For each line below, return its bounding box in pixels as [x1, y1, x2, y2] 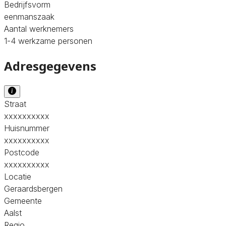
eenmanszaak [4, 11, 54, 22]
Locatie [4, 171, 31, 182]
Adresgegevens [4, 57, 96, 74]
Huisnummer [4, 123, 49, 133]
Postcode [4, 147, 39, 157]
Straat [4, 98, 26, 109]
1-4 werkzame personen [4, 35, 92, 46]
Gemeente [4, 195, 42, 206]
